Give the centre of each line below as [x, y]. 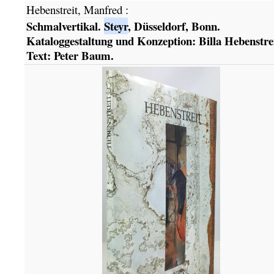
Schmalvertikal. [65, 26]
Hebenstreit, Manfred [74, 10]
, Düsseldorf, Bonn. [174, 26]
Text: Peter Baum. [70, 55]
